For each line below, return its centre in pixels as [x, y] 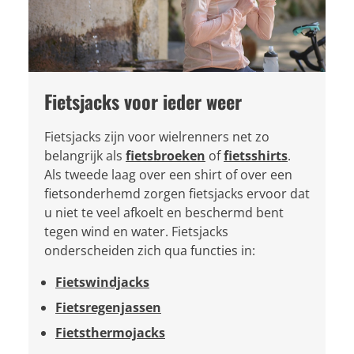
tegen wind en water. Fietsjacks [136, 231]
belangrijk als [85, 155]
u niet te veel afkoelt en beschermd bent [164, 212]
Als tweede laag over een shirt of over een [168, 174]
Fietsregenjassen [108, 307]
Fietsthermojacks [110, 332]
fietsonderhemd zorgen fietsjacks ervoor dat [177, 193]
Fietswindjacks [102, 282]
